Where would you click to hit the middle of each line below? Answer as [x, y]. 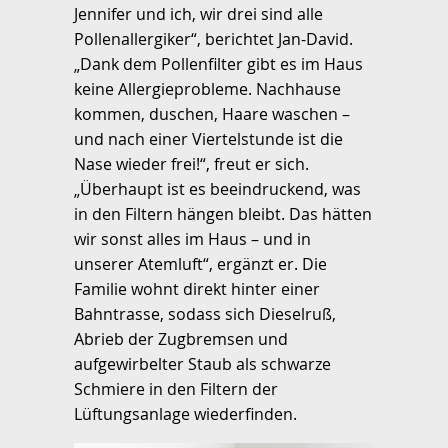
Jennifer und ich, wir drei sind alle [198, 13]
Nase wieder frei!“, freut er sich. [191, 163]
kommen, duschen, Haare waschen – [212, 113]
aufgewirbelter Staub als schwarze [202, 363]
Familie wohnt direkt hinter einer [197, 288]
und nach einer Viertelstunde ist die [208, 138]
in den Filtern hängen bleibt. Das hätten [223, 213]
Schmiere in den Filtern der [176, 388]
